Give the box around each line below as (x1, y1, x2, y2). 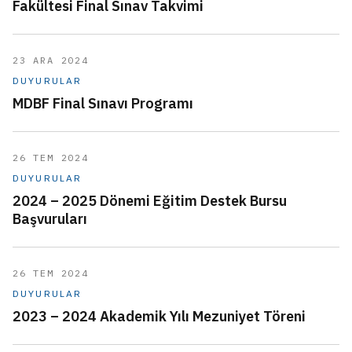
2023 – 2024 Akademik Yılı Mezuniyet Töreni (13, 306, 306, 325)
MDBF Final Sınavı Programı (13, 93, 193, 112)
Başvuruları (13, 209, 87, 228)
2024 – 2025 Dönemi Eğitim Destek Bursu (13, 191, 287, 210)
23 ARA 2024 (13, 53, 89, 66)
